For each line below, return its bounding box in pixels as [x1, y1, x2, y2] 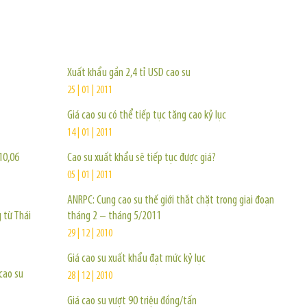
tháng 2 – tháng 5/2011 [67, 210, 161, 223]
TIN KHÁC [64, 18, 147, 42]
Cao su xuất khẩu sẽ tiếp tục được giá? [67, 151, 216, 164]
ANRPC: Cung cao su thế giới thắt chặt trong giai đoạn [67, 194, 274, 207]
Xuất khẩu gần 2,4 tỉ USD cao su [67, 66, 191, 79]
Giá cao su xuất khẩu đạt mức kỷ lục [67, 252, 206, 265]
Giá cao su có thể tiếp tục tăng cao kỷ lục [67, 109, 226, 122]
